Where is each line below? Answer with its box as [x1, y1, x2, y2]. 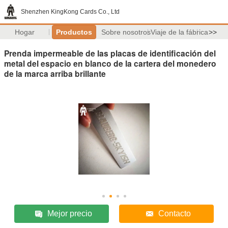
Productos [55, 28, 92, 36]
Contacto [158, 209, 191, 218]
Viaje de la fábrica [150, 28, 208, 36]
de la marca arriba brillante [4, 67, 106, 79]
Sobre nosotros [101, 28, 151, 36]
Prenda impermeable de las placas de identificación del [4, 47, 216, 59]
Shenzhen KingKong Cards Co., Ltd [21, 8, 120, 15]
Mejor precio [47, 209, 93, 218]
